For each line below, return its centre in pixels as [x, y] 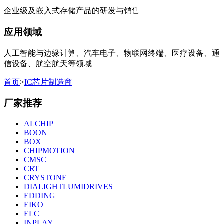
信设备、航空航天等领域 [48, 63]
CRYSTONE [45, 178]
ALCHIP [39, 124]
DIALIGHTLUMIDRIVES [68, 187]
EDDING [40, 196]
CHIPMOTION [49, 151]
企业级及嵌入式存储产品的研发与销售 [72, 11]
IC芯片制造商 [48, 82]
